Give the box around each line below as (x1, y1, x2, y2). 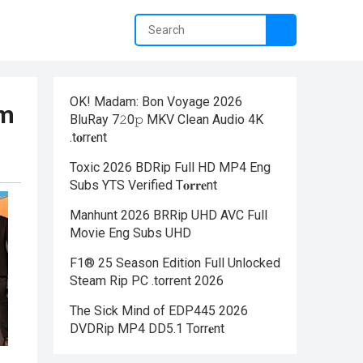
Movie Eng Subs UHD (70, 225, 191, 241)
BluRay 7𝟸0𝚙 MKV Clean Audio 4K (70, 112, 263, 127)
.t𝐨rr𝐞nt (70, 130, 107, 145)
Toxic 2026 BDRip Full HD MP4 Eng (70, 160, 271, 175)
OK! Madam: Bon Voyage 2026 (70, 94, 242, 109)
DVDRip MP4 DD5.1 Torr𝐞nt (70, 321, 224, 336)
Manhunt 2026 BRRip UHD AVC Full (70, 207, 267, 223)
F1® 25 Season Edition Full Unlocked (70, 255, 280, 271)
